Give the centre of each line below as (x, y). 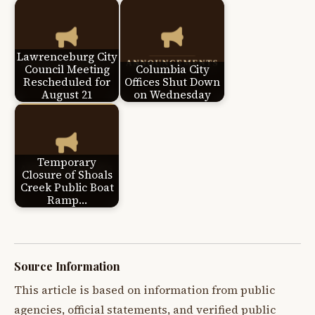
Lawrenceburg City (67, 56)
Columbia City (172, 69)
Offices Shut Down (172, 82)
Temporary (67, 162)
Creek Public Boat (67, 187)
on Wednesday (172, 94)
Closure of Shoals (67, 174)
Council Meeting (67, 69)
